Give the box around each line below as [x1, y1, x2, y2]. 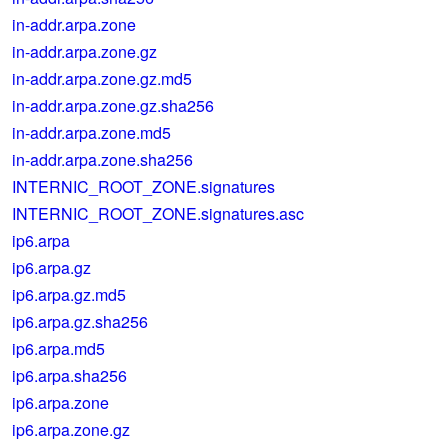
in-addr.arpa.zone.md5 [11, 121, 171, 144]
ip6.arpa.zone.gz [11, 418, 130, 441]
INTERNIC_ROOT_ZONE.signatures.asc [11, 202, 304, 225]
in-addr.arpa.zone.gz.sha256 [11, 94, 214, 117]
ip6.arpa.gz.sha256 [11, 310, 148, 333]
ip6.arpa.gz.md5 [11, 283, 126, 306]
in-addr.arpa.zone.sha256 [11, 148, 193, 171]
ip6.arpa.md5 [11, 337, 105, 360]
